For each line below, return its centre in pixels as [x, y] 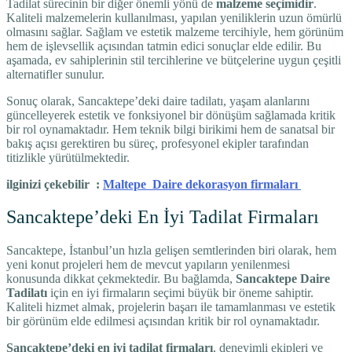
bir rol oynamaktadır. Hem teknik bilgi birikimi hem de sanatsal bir [170, 129]
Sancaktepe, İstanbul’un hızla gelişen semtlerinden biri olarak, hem [171, 251]
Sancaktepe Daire [283, 279]
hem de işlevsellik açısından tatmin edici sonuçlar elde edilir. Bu [164, 46]
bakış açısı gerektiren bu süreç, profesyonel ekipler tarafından [158, 143]
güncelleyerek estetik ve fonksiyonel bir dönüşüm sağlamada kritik [171, 115]
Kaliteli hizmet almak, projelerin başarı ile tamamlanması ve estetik [171, 307]
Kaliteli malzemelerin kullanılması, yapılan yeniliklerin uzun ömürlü [174, 17]
